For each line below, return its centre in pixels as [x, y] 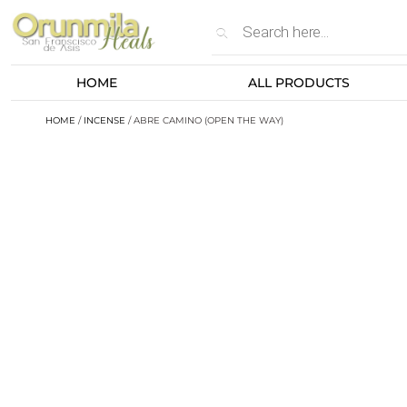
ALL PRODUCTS [298, 83]
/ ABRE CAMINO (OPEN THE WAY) [204, 120]
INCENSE [104, 120]
